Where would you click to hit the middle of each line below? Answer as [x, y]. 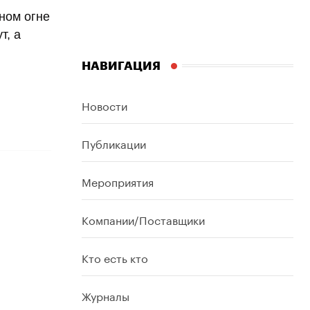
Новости [104, 104]
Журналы [106, 295]
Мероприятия [118, 181]
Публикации [114, 143]
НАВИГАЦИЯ [121, 66]
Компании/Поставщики [143, 219]
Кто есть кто [115, 257]
